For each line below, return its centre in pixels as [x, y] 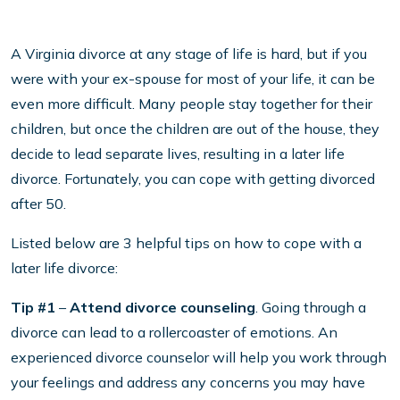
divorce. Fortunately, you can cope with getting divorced [193, 179]
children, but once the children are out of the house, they [195, 129]
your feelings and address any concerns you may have [188, 383]
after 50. [38, 204]
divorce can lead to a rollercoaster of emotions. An [174, 333]
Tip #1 [33, 308]
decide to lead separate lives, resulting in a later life [178, 154]
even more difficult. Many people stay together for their [192, 104]
